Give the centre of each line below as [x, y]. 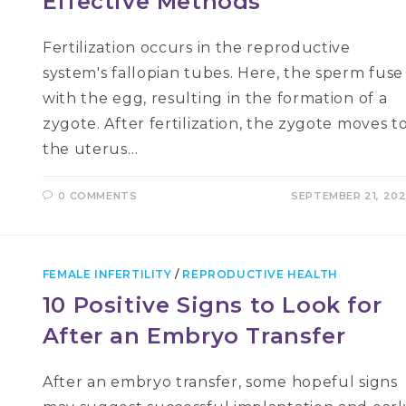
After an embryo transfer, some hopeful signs [220, 382]
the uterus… [90, 149]
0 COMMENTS [98, 196]
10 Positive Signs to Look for [212, 305]
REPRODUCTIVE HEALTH [260, 274]
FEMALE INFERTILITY [107, 274]
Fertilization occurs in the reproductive [196, 48]
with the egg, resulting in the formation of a [215, 98]
